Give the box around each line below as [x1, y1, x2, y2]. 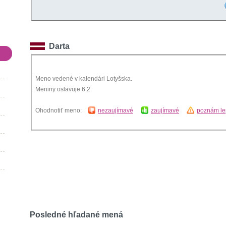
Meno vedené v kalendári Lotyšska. [35, 75, 132, 82]
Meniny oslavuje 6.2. [35, 86, 92, 93]
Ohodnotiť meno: [35, 107, 88, 114]
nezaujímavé [98, 107, 133, 114]
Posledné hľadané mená [30, 210, 123, 219]
